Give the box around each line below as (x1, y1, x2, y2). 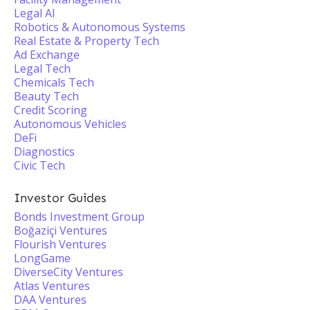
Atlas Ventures (14, 278, 90, 293)
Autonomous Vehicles (14, 116, 127, 131)
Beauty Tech (14, 89, 79, 104)
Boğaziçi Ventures (14, 223, 107, 238)
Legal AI (14, 6, 55, 21)
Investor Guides (14, 190, 107, 206)
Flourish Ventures (14, 237, 107, 252)
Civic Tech (14, 158, 65, 173)
